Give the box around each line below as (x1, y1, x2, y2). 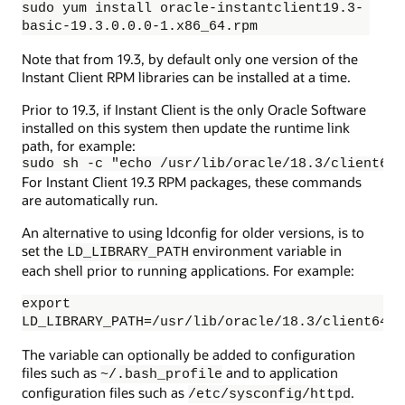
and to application (222, 363, 338, 381)
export (22, 296, 71, 311)
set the (22, 241, 67, 260)
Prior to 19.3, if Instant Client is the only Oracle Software (22, 100, 366, 119)
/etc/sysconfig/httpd (188, 386, 351, 401)
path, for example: (22, 137, 136, 155)
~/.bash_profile (100, 366, 222, 381)
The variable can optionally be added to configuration (22, 344, 355, 363)
